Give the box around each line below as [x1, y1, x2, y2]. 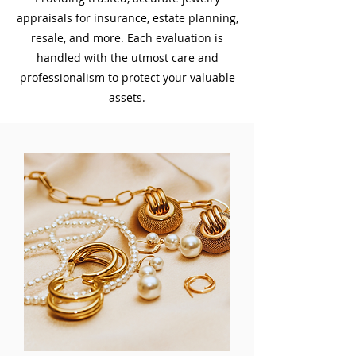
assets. [109, 90, 145, 105]
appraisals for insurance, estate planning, [16, 10, 238, 25]
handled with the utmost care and [36, 50, 219, 65]
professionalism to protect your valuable [19, 70, 235, 85]
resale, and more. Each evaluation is [31, 30, 223, 45]
